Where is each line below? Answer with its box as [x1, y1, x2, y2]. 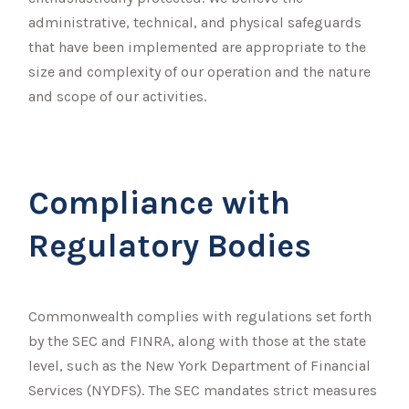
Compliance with [28, 183, 291, 222]
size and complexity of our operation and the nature [28, 62, 372, 80]
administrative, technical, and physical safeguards [28, 13, 362, 31]
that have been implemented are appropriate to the [28, 37, 367, 56]
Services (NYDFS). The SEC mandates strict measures [28, 381, 378, 399]
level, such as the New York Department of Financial [28, 356, 372, 374]
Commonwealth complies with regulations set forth [28, 307, 372, 325]
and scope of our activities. [28, 87, 207, 105]
